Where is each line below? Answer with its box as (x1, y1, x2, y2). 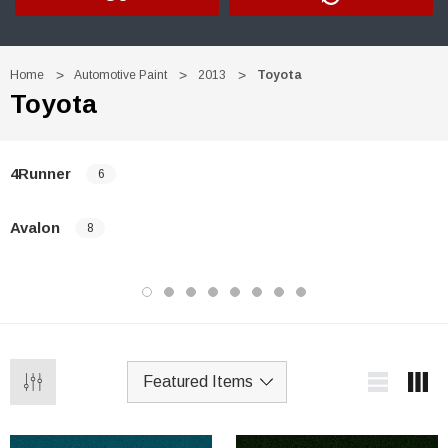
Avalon (10, 218, 60, 236)
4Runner (10, 164, 71, 182)
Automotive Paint (74, 68, 167, 82)
